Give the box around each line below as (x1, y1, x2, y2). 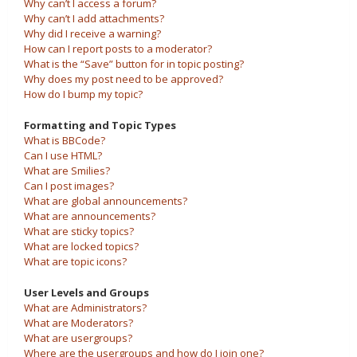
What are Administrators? (24, 300, 147, 315)
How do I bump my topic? (24, 87, 143, 101)
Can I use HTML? (24, 148, 102, 163)
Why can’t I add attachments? (24, 11, 164, 25)
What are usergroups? (24, 331, 132, 345)
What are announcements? (24, 209, 155, 223)
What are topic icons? (24, 254, 127, 269)
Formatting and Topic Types (24, 118, 176, 132)
